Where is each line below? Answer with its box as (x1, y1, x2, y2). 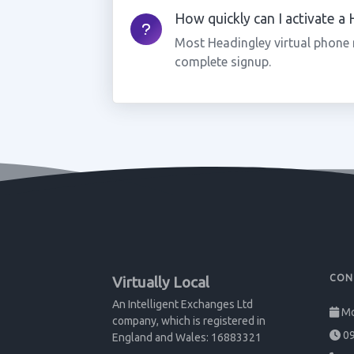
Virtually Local (112, 273, 209, 291)
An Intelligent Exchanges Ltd (112, 298, 253, 311)
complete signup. (174, 55, 271, 69)
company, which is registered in (112, 314, 265, 327)
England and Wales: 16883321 (112, 331, 262, 344)
